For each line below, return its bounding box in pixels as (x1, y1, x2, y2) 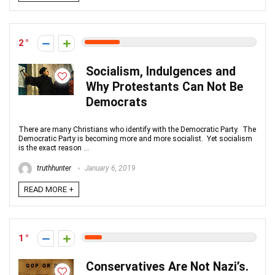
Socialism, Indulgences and (86, 64, 236, 79)
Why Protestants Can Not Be (86, 80, 243, 94)
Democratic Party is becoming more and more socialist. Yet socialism (18, 134, 252, 143)
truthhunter (35, 164, 71, 173)
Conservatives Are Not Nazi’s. (86, 260, 249, 274)
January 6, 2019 (83, 164, 136, 173)
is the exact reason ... (18, 144, 89, 152)
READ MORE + (24, 185, 74, 194)
